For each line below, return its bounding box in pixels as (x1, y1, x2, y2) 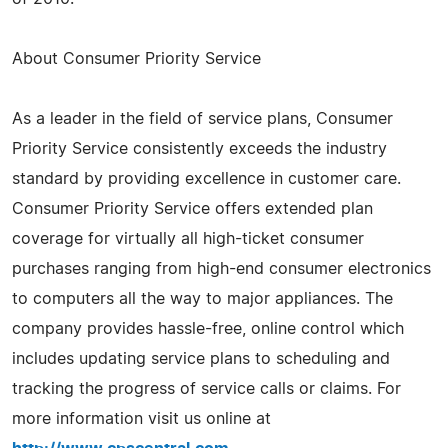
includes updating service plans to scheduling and (12, 350, 390, 367)
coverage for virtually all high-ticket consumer (12, 230, 364, 247)
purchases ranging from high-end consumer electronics (12, 260, 431, 277)
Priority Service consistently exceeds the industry (12, 140, 387, 157)
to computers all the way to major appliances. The (12, 290, 393, 307)
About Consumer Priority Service (12, 50, 261, 67)
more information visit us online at (12, 410, 271, 427)
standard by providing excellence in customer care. (12, 170, 401, 187)
